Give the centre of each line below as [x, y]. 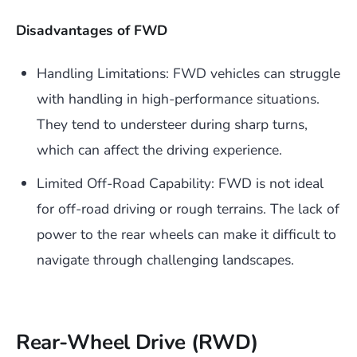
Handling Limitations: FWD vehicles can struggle [188, 74]
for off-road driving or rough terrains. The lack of [188, 209]
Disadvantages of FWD [92, 31]
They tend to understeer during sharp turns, [172, 125]
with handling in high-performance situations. [178, 99]
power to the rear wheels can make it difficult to [186, 235]
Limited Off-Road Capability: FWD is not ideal [180, 184]
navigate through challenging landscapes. [165, 260]
